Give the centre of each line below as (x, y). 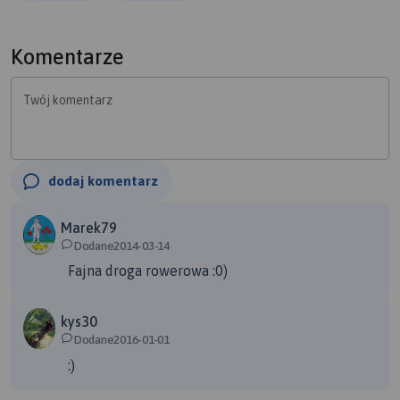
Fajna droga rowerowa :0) (148, 271)
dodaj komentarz (103, 181)
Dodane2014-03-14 (121, 246)
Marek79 (89, 228)
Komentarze (67, 57)
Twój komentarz (68, 100)
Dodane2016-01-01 (121, 340)
